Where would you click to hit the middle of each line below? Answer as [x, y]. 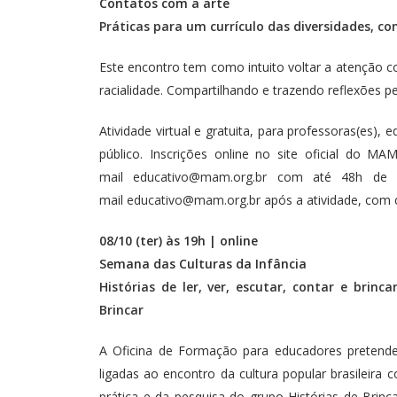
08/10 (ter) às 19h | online [180, 241]
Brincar [121, 310]
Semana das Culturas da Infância [203, 264]
